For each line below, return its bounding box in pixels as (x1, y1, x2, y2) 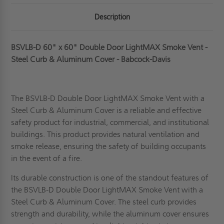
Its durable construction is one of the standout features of (11, 173, 209, 183)
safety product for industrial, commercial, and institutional (11, 117, 209, 127)
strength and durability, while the (11, 209, 126, 219)
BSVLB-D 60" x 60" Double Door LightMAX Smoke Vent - (11, 42, 208, 52)
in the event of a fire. (11, 153, 84, 163)
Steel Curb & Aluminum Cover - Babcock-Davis (11, 54, 171, 64)
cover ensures (160, 209, 209, 219)
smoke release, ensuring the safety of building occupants (11, 141, 206, 151)
